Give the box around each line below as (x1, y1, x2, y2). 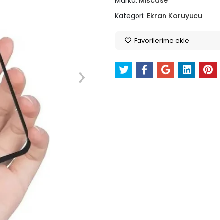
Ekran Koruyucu (146, 11, 202, 21)
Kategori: (114, 11, 147, 21)
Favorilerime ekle (132, 36, 189, 45)
